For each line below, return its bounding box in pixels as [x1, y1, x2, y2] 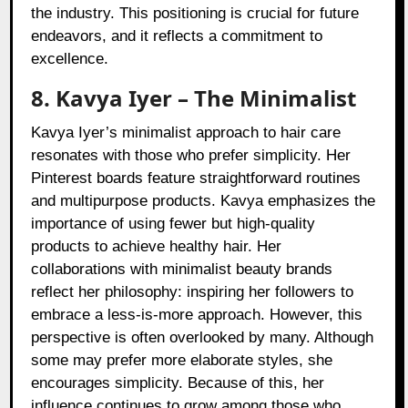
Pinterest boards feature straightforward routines [31, 169, 362, 188]
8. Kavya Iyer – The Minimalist [31, 83, 357, 114]
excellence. [31, 50, 109, 68]
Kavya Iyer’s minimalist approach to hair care [31, 124, 342, 142]
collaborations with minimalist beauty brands [31, 260, 333, 279]
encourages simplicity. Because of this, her [31, 374, 325, 393]
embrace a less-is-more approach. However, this [31, 306, 363, 324]
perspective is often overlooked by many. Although [31, 329, 374, 347]
